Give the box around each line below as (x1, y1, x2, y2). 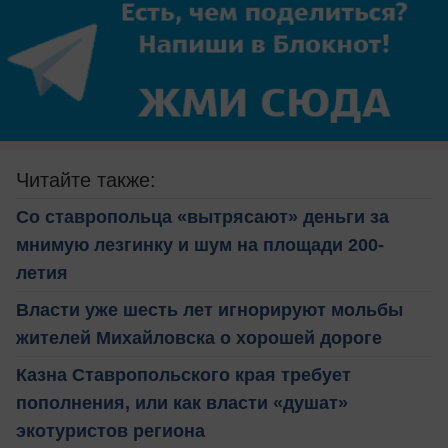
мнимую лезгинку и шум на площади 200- (16, 234, 384, 255)
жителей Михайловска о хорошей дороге (16, 327, 382, 348)
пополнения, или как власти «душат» (16, 392, 348, 413)
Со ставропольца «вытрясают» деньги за (16, 206, 389, 227)
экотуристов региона (16, 420, 205, 441)
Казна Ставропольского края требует (16, 364, 351, 385)
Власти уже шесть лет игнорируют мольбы (16, 299, 403, 320)
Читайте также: (16, 168, 156, 191)
